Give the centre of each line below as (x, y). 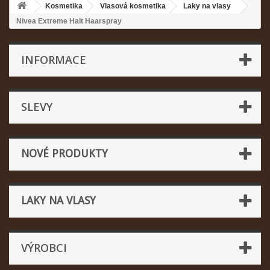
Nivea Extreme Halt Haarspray (69, 21)
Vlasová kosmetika (133, 6)
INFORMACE (54, 60)
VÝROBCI (44, 248)
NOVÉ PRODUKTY (64, 153)
